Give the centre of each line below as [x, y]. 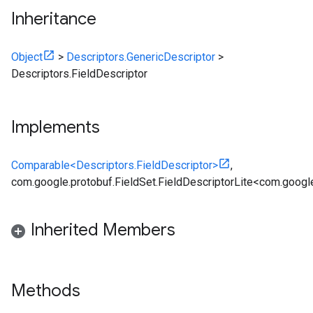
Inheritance [54, 19]
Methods [48, 291]
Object [27, 57]
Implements [56, 127]
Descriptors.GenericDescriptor [141, 57]
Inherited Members [103, 230]
